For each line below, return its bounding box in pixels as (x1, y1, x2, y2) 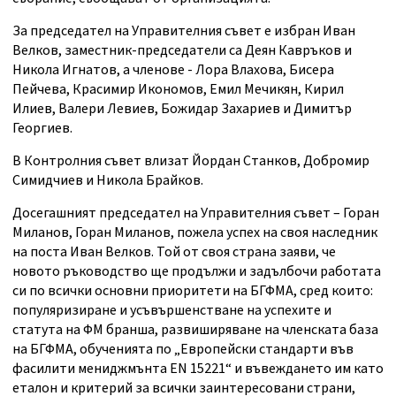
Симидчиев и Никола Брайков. (12, 171, 203, 190)
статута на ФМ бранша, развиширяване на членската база (12, 320, 378, 339)
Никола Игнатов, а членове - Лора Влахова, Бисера (12, 60, 334, 80)
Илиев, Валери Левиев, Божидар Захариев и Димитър (12, 99, 352, 118)
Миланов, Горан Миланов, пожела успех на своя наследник (12, 223, 377, 242)
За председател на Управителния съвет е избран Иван (12, 21, 355, 41)
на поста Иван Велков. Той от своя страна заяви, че (12, 242, 336, 262)
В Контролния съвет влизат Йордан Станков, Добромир (12, 151, 369, 171)
